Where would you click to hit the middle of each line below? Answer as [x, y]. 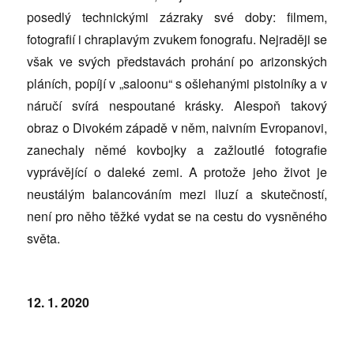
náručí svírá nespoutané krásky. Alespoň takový [177, 105]
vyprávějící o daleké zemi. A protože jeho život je [177, 172]
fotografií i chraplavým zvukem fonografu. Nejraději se [177, 39]
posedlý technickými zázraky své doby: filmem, [177, 17]
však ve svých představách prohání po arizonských [177, 61]
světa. [44, 238]
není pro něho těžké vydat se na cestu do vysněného [177, 216]
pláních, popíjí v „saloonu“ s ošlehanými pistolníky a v [177, 83]
